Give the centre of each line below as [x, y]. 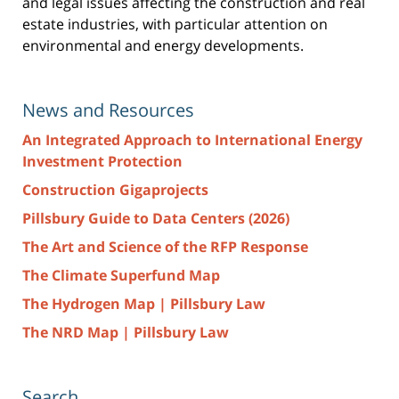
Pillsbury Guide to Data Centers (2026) [156, 218]
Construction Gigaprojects [115, 189]
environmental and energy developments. [163, 45]
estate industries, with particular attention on [175, 24]
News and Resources [108, 110]
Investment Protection [102, 161]
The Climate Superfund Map [121, 275]
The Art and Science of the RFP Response [165, 246]
